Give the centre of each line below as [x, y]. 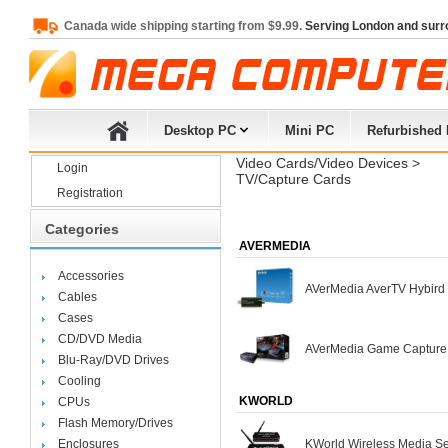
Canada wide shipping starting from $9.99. [184, 26]
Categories [81, 229]
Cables [77, 297]
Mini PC [309, 130]
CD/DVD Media [99, 339]
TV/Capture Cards [293, 179]
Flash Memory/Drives [115, 423]
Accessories [90, 276]
